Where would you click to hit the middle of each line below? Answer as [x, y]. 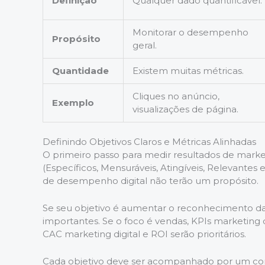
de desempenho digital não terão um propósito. [151, 181]
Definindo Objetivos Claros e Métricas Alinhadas [149, 142]
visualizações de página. [185, 109]
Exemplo [73, 102]
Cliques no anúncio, [176, 96]
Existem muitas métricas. [188, 70]
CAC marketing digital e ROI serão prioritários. [144, 234]
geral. [145, 45]
